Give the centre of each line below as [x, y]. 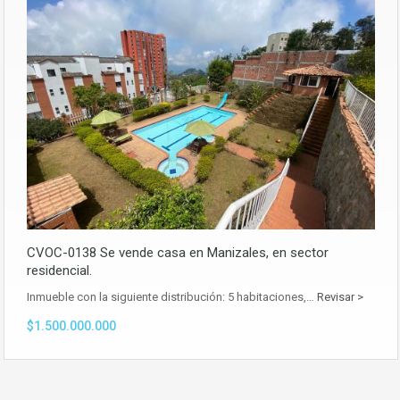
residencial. [59, 271]
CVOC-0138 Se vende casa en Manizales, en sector [178, 253]
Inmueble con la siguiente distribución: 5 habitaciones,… [172, 297]
